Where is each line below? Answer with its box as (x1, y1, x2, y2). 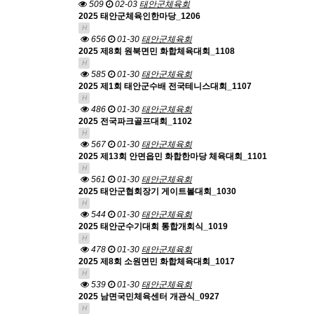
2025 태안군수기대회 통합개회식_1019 (78, 221, 228, 231)
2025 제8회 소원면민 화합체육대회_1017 (78, 257, 235, 266)
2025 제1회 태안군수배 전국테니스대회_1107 (78, 81, 252, 91)
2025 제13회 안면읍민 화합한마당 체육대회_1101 (78, 151, 267, 161)
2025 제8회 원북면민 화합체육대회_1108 (78, 46, 235, 56)
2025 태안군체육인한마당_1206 (78, 11, 200, 21)
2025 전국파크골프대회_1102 (78, 116, 192, 126)
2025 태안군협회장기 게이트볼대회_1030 (78, 186, 236, 196)
